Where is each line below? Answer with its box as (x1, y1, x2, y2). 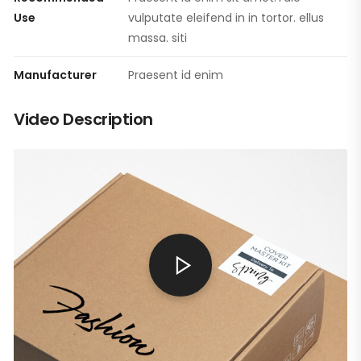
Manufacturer (14, 66, 97, 83)
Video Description (14, 107, 153, 131)
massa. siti (128, 29, 187, 46)
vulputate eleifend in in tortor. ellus (128, 9, 324, 26)
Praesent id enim (128, 66, 223, 83)
